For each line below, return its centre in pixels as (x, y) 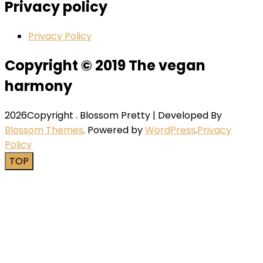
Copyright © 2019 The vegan (105, 65)
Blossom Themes (44, 130)
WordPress (170, 130)
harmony (38, 86)
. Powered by (114, 130)
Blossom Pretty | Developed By (151, 115)
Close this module (59, 179)
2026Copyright (40, 115)
